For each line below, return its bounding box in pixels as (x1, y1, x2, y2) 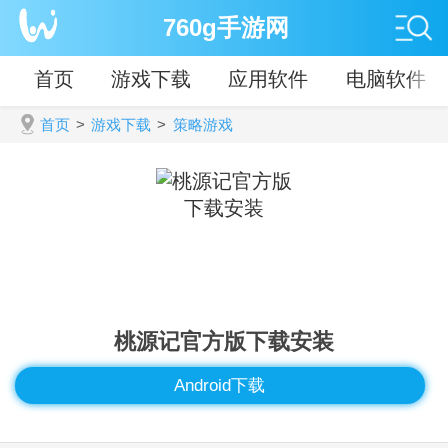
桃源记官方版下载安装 (114, 328, 334, 354)
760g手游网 (163, 15, 290, 41)
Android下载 (174, 375, 266, 396)
